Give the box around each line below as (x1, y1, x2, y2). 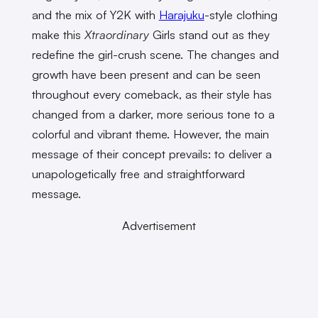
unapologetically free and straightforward (31, 166, 245, 182)
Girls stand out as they (148, 27, 270, 43)
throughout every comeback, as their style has (31, 87, 272, 102)
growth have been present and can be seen (31, 67, 261, 82)
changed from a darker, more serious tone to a (31, 106, 275, 122)
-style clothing (204, 7, 278, 23)
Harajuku (158, 7, 204, 23)
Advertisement (122, 218, 196, 234)
